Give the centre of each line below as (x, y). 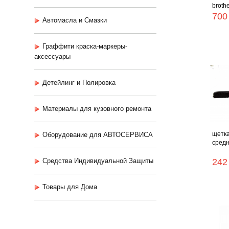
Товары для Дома (70, 187)
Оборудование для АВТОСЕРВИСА (98, 135)
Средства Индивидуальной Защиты (98, 161)
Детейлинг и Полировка (79, 83)
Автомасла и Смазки (75, 20)
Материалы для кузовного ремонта (97, 109)
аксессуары (52, 56)
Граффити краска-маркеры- (85, 46)
